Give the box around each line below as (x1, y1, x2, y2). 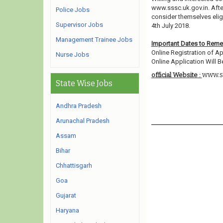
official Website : (151, 71, 202, 79)
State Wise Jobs (56, 79, 112, 88)
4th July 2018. (151, 22, 190, 29)
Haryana (56, 207, 79, 214)
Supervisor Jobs (56, 21, 103, 28)
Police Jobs (56, 6, 90, 13)
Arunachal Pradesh (56, 117, 110, 124)
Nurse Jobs (56, 51, 89, 58)
